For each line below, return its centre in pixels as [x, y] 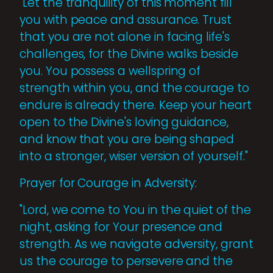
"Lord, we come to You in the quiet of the [135, 210]
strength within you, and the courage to [134, 88]
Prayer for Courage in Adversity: [108, 183]
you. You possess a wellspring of [110, 71]
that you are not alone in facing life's [125, 37]
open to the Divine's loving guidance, [124, 122]
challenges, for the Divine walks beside [129, 54]
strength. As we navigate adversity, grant [136, 244]
